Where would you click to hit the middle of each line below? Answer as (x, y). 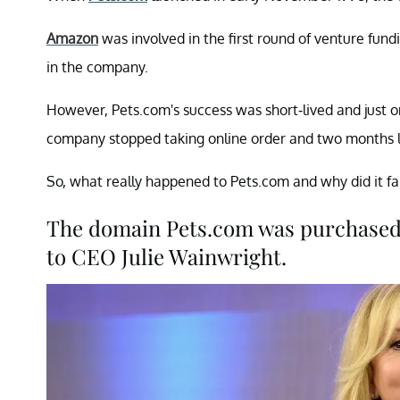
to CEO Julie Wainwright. (167, 256)
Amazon (72, 38)
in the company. (97, 67)
